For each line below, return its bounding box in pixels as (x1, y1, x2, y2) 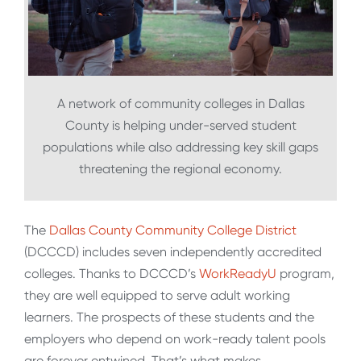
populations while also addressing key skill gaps (43, 139, 318, 156)
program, (276, 265, 334, 281)
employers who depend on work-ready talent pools (24, 330, 326, 346)
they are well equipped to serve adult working (24, 287, 290, 303)
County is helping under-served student (64, 118, 297, 134)
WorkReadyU (199, 265, 276, 281)
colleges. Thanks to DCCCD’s (24, 265, 199, 281)
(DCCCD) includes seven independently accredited (24, 243, 322, 259)
